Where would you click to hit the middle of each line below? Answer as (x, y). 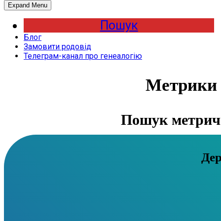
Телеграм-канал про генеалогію (83, 56)
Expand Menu (28, 5)
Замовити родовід (57, 47)
